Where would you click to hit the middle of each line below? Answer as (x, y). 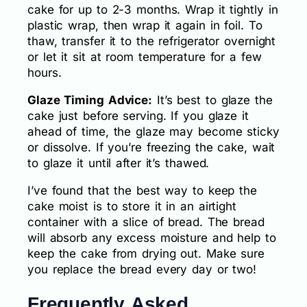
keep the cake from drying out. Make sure (146, 253)
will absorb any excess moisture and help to (152, 237)
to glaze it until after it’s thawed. (119, 163)
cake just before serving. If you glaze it (138, 115)
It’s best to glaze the (212, 100)
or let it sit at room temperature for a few (145, 57)
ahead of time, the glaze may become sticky (153, 131)
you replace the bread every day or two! (142, 269)
